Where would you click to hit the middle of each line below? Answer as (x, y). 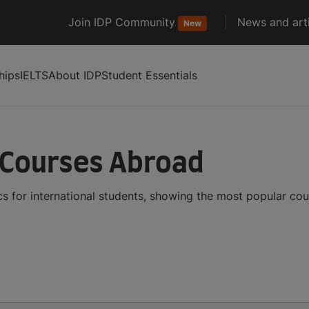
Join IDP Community (122, 22)
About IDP (75, 75)
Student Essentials (149, 75)
